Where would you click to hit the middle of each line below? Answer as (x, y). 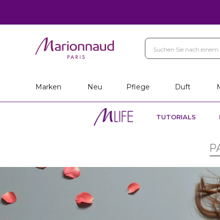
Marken (48, 87)
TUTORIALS (176, 117)
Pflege (138, 87)
